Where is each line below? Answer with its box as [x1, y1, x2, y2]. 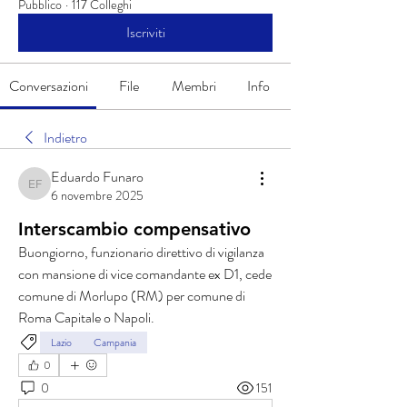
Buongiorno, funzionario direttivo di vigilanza [18, 242, 264, 263]
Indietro [44, 127, 87, 148]
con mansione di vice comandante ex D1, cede [18, 263, 272, 284]
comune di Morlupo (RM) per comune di [18, 285, 245, 306]
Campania [94, 334, 136, 351]
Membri [171, 75, 216, 96]
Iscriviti [125, 22, 165, 43]
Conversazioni [8, 75, 88, 96]
